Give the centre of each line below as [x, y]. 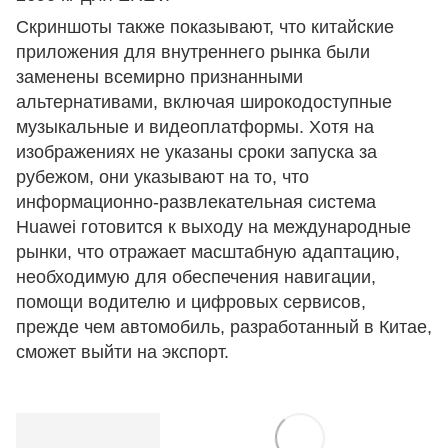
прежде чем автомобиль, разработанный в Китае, [224, 327]
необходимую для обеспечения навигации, [196, 277]
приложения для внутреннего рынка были [193, 52]
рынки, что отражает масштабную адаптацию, [208, 252]
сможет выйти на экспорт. [122, 352]
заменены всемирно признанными [159, 77]
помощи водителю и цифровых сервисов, [191, 302]
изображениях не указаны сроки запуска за [196, 152]
